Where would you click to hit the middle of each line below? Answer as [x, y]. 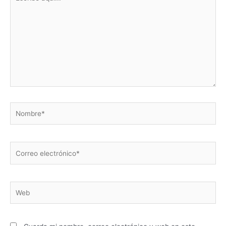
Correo [21, 147]
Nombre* [24, 107]
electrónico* [30, 158]
